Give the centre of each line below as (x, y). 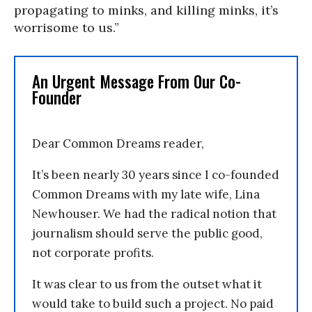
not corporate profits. (93, 253)
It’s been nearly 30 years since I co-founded (156, 175)
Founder (57, 97)
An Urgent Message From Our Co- (136, 81)
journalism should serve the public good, (147, 233)
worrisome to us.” (67, 28)
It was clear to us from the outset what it (147, 284)
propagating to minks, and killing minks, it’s (146, 10)
